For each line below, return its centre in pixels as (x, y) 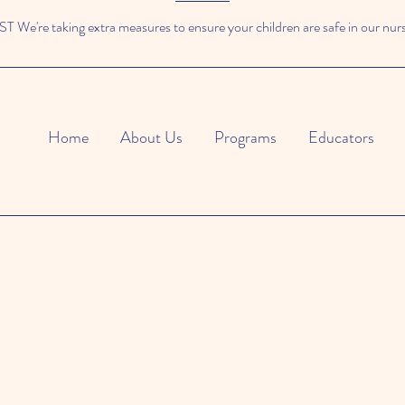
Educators (341, 137)
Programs (245, 137)
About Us (151, 137)
